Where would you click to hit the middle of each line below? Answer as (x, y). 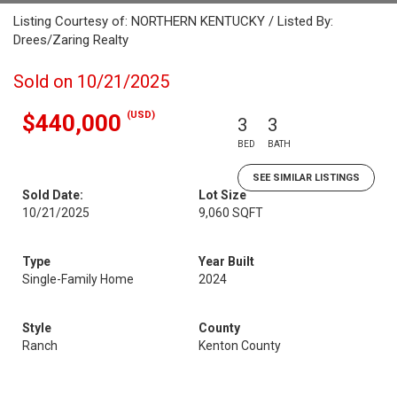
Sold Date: (53, 195)
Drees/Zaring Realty (71, 40)
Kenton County (240, 346)
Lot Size (222, 195)
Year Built (226, 261)
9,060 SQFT (231, 213)
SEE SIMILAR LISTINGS (306, 178)
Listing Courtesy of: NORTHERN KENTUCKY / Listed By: (173, 21)
